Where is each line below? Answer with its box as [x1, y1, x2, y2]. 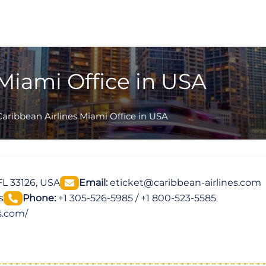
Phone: [23, 192, 56, 204]
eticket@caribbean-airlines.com [107, 176, 261, 188]
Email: [79, 176, 107, 188]
